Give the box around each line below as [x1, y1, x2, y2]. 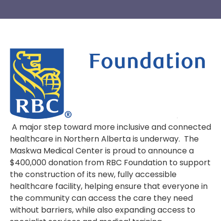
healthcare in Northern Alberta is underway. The [10, 133, 199, 145]
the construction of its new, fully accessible [10, 169, 177, 181]
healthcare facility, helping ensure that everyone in [10, 181, 208, 192]
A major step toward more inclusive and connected [10, 121, 211, 133]
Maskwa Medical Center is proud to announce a [10, 145, 194, 157]
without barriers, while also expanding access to [10, 204, 195, 216]
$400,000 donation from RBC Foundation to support [10, 157, 211, 169]
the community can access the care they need [10, 192, 193, 204]
